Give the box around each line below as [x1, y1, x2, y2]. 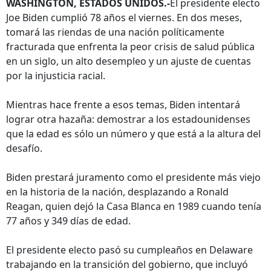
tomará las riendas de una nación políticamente [6, 25, 224, 39]
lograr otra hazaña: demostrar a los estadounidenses [6, 113, 250, 126]
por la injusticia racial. [6, 69, 105, 82]
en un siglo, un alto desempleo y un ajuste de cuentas [6, 54, 251, 68]
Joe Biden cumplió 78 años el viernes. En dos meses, [6, 11, 242, 24]
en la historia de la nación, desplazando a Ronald [6, 185, 229, 198]
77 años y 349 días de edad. [6, 214, 131, 227]
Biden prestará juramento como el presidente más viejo [6, 171, 261, 184]
